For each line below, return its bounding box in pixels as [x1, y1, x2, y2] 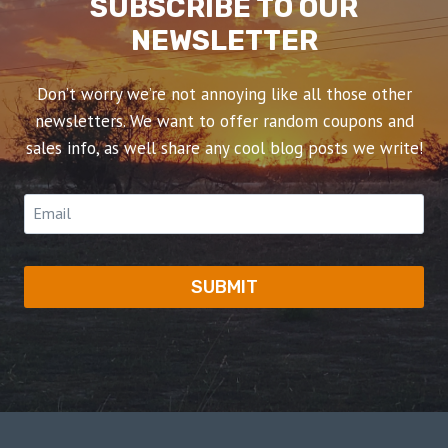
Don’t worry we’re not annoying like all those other [36, 83, 412, 105]
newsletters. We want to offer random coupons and [34, 110, 414, 132]
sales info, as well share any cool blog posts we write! [25, 137, 423, 159]
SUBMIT [190, 275, 258, 298]
